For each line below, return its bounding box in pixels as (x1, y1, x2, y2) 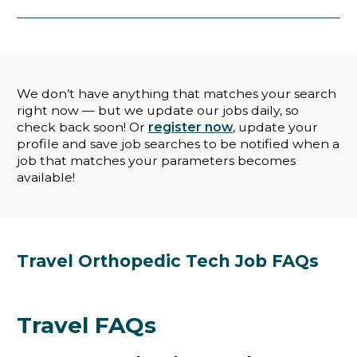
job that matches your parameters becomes (17, 153, 296, 168)
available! (17, 170, 75, 185)
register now (148, 120, 233, 135)
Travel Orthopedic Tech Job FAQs (17, 251, 319, 271)
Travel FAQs (17, 312, 156, 339)
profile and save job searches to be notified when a (17, 136, 339, 151)
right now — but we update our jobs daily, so (17, 103, 299, 118)
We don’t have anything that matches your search (17, 86, 336, 101)
